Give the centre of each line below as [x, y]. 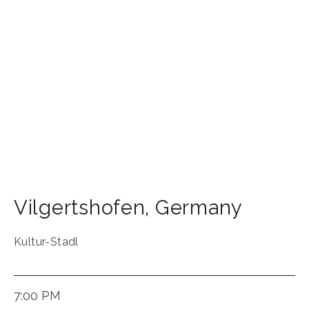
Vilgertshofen [80, 208]
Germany [199, 208]
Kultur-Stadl [46, 242]
